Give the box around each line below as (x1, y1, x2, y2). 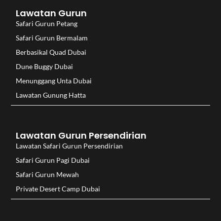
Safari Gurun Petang (16, 19, 78, 28)
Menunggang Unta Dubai (16, 76, 92, 85)
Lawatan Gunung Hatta (16, 90, 86, 99)
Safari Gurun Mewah (16, 170, 79, 179)
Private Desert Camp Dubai (16, 184, 101, 193)
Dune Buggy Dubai (16, 62, 74, 71)
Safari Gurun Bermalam (16, 33, 88, 42)
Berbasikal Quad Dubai (16, 47, 87, 56)
